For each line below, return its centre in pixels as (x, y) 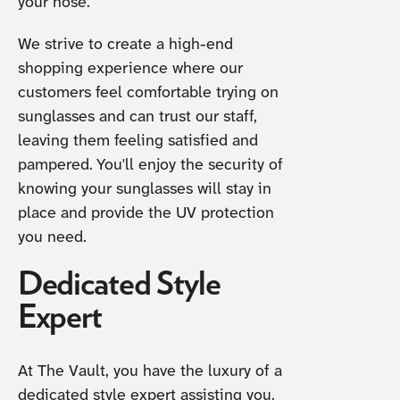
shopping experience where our (130, 69)
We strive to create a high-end (125, 45)
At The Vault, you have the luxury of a (150, 371)
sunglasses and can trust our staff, (137, 117)
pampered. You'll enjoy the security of (150, 166)
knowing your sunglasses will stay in (144, 190)
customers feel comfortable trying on (148, 93)
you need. (52, 238)
